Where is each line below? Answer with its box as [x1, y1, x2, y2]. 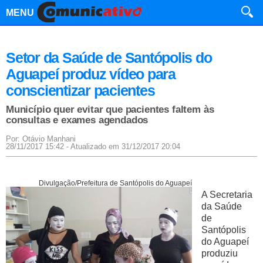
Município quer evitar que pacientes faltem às [6, 104, 214, 115]
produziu [201, 248, 238, 258]
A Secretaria [201, 190, 252, 200]
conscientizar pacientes [6, 82, 155, 99]
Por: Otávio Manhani [6, 134, 76, 143]
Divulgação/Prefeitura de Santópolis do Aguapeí [39, 179, 192, 187]
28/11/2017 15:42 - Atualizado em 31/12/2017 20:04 [6, 142, 180, 151]
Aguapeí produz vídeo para [6, 66, 176, 82]
